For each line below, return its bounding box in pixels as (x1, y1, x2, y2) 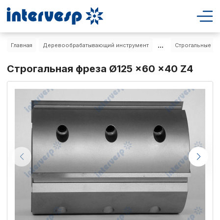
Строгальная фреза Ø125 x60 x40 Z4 (7, 63, 193, 75)
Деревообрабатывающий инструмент (43, 42, 149, 49)
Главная (11, 42, 32, 49)
